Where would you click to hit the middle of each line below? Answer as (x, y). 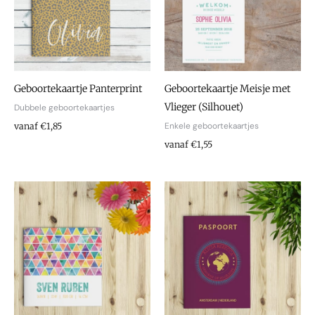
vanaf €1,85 (38, 127)
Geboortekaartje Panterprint (78, 88)
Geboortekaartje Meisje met (227, 88)
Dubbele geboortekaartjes (64, 107)
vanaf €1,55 (188, 145)
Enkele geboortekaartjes (212, 126)
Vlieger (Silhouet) (204, 107)
